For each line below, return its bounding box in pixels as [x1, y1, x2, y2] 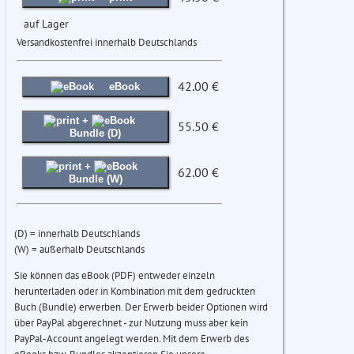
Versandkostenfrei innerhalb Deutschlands [17, 36, 197, 50]
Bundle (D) [70, 127, 122, 140]
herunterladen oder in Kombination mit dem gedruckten [14, 284, 255, 299]
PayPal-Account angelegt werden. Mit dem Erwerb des [14, 332, 249, 346]
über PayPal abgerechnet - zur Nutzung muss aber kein [14, 316, 248, 330]
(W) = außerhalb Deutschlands [14, 243, 145, 257]
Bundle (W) [68, 173, 122, 186]
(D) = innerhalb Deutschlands [14, 227, 140, 241]
